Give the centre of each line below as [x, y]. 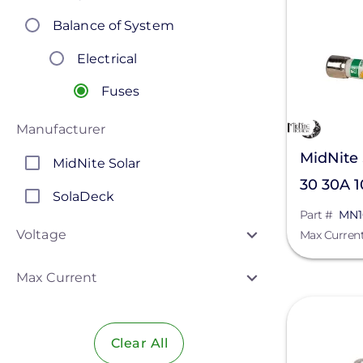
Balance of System [113, 26]
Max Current [57, 277]
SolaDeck [83, 196]
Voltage [41, 234]
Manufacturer [61, 129]
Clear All [139, 343]
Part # [316, 215]
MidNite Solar [97, 164]
